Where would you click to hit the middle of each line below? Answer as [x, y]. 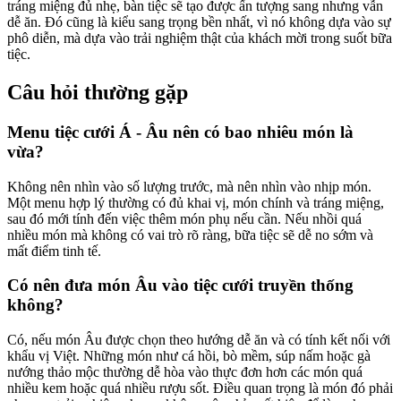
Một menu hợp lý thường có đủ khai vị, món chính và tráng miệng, [196, 202]
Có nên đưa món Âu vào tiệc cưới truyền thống [180, 286]
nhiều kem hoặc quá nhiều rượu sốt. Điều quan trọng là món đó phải [200, 388]
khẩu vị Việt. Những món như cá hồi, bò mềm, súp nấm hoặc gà [189, 356]
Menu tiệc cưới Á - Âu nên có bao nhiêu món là [180, 132]
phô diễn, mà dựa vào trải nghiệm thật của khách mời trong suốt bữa [200, 38]
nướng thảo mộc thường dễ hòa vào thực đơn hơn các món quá [185, 372]
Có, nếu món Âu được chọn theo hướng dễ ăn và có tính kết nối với [199, 340]
